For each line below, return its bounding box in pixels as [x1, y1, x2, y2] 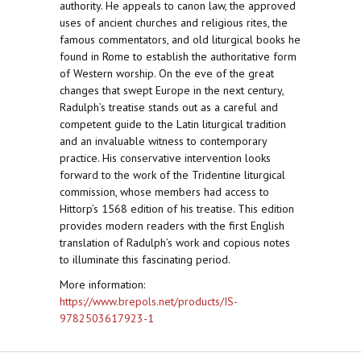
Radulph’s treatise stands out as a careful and [60, 100, 278, 114]
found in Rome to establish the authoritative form [60, 49, 297, 64]
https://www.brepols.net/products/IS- [60, 294, 238, 309]
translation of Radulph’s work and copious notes [60, 235, 290, 250]
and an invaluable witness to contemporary [60, 134, 267, 148]
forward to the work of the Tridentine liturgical [60, 168, 285, 182]
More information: [60, 277, 145, 292]
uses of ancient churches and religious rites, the [60, 15, 288, 30]
